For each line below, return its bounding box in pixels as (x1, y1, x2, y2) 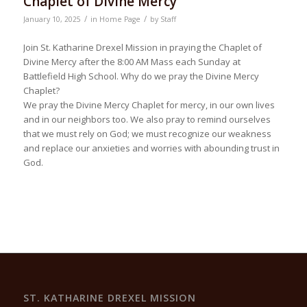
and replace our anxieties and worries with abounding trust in (23, 141, 280, 154)
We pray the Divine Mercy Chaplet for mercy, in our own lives (23, 98, 275, 111)
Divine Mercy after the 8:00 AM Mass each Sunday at (23, 55, 241, 68)
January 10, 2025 (23, 14, 81, 25)
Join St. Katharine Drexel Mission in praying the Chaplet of (23, 40, 262, 53)
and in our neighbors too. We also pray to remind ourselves (23, 112, 271, 125)
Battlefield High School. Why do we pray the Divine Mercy (23, 69, 259, 82)
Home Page (99, 14, 140, 25)
